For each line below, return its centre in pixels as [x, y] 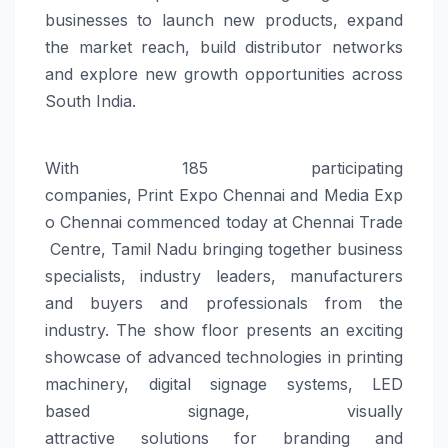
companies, [91, 195]
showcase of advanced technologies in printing [224, 357]
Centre [75, 249]
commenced [174, 222]
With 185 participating [224, 168]
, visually [323, 411]
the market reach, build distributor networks [224, 47]
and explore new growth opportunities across [224, 74]
